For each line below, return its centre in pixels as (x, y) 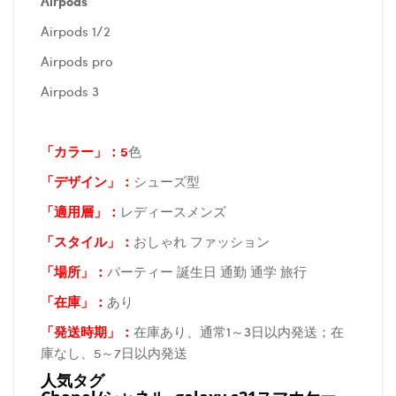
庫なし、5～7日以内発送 (114, 352)
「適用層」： (80, 211)
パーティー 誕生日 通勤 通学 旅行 (207, 271)
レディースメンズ (173, 211)
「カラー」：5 (84, 151)
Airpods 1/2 (76, 30)
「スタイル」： (87, 241)
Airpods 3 (70, 91)
